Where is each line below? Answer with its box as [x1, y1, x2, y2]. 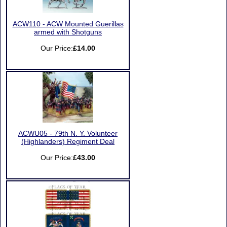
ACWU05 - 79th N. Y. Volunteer [18, 130, 118, 137]
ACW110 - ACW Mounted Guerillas [12, 20, 124, 28]
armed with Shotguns [34, 28, 102, 36]
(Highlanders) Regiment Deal [21, 138, 115, 145]
